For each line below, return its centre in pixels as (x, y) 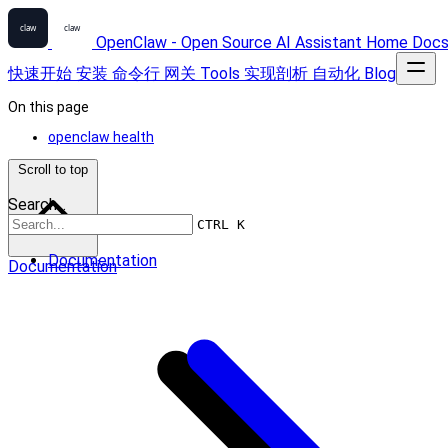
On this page (48, 107)
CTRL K (221, 224)
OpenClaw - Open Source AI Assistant (229, 42)
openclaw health (101, 137)
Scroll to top (53, 169)
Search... (37, 204)
